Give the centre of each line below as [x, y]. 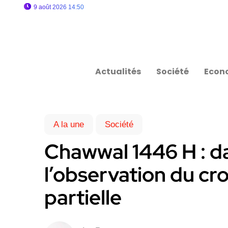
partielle [83, 197]
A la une [69, 124]
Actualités [118, 72]
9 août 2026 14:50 [59, 7]
